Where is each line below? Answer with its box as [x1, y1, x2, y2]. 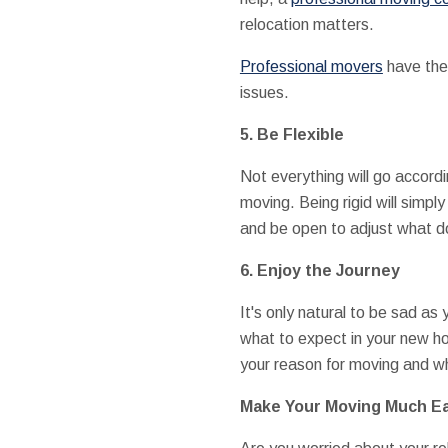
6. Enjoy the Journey [239, 261, 400, 279]
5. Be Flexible [239, 125, 344, 143]
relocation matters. [239, 15, 374, 33]
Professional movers [239, 57, 383, 75]
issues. [239, 83, 289, 101]
